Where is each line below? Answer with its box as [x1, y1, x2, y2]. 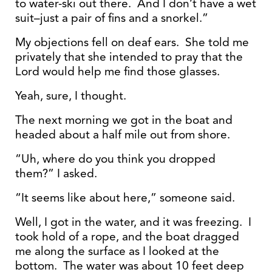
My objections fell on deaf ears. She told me [15, 35, 249, 50]
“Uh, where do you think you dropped [15, 151, 216, 166]
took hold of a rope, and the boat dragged [15, 229, 239, 244]
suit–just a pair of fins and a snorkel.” [15, 10, 208, 25]
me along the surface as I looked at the [15, 243, 219, 259]
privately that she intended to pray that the [15, 49, 243, 64]
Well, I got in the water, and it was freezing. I [15, 214, 251, 229]
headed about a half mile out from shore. [15, 127, 230, 142]
